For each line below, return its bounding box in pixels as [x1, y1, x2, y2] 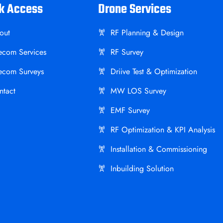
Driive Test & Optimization [110, 66, 197, 77]
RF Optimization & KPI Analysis [110, 124, 215, 135]
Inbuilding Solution [110, 163, 174, 174]
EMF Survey [110, 105, 150, 116]
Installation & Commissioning [110, 143, 207, 155]
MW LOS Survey [110, 85, 166, 97]
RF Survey [110, 46, 143, 58]
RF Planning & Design [110, 27, 184, 38]
